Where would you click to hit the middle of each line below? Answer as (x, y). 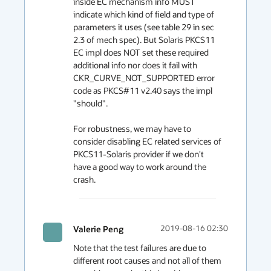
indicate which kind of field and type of (144, 14)
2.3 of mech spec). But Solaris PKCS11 (144, 40)
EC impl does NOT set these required (141, 52)
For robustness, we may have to (132, 129)
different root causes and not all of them (147, 260)
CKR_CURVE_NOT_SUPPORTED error (144, 78)
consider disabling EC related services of (147, 141)
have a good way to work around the (140, 167)
